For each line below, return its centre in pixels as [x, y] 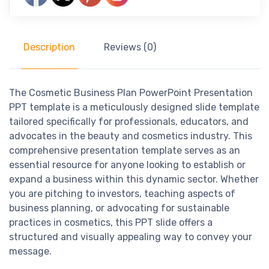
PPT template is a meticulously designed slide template [134, 107]
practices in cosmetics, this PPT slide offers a [111, 223]
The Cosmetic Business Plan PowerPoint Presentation [131, 93]
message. [30, 252]
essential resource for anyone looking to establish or [127, 165]
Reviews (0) [130, 47]
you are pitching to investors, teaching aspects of [122, 194]
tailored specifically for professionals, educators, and [129, 122]
